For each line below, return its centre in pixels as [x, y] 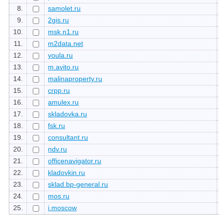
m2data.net [66, 43]
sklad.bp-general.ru [78, 184]
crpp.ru [59, 90]
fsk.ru [57, 125]
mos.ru [59, 196]
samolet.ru [65, 8]
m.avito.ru [64, 67]
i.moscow [63, 208]
